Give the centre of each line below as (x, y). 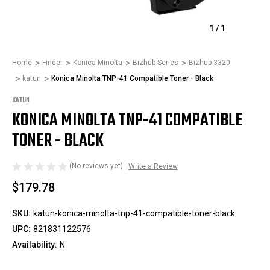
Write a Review (153, 166)
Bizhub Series (155, 63)
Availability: (35, 244)
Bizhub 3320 (209, 63)
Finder (52, 63)
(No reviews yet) (96, 166)
